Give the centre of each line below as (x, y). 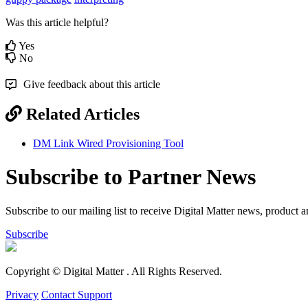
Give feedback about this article (92, 84)
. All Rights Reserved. (174, 271)
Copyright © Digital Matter (66, 271)
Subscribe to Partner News (131, 177)
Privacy (22, 294)
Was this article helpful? (57, 22)
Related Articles (83, 114)
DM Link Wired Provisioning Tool (108, 143)
